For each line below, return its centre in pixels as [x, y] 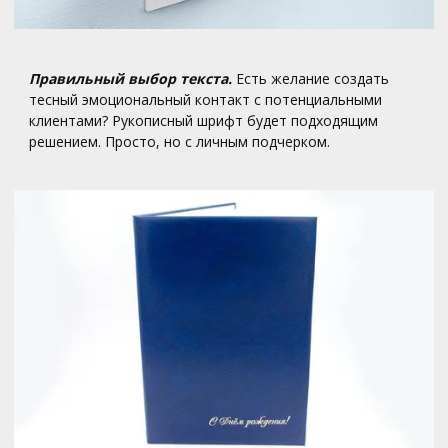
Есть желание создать [311, 78]
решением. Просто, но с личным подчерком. [180, 141]
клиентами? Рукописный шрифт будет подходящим [204, 120]
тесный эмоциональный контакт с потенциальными [206, 99]
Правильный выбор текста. [131, 78]
